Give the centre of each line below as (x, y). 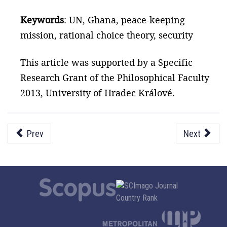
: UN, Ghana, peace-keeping (124, 20)
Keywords (42, 20)
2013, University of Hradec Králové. (98, 93)
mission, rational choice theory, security (107, 35)
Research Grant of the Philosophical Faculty (115, 78)
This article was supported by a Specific (106, 62)
